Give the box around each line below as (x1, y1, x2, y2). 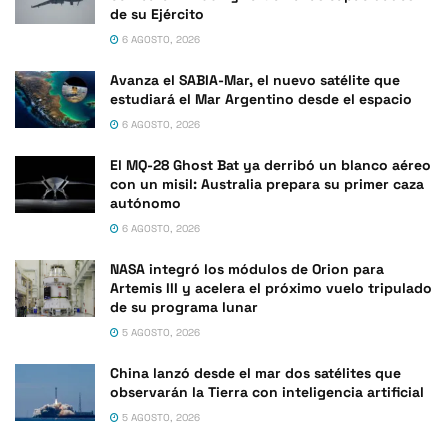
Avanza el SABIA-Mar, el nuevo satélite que (110, 71, 400, 90)
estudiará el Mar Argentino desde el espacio (110, 90, 412, 109)
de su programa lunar (110, 298, 258, 317)
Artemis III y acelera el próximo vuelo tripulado (110, 279, 432, 298)
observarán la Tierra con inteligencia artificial (110, 383, 424, 402)
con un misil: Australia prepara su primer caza (110, 175, 424, 194)
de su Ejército (110, 5, 204, 24)
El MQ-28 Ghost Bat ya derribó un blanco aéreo (110, 156, 431, 175)
